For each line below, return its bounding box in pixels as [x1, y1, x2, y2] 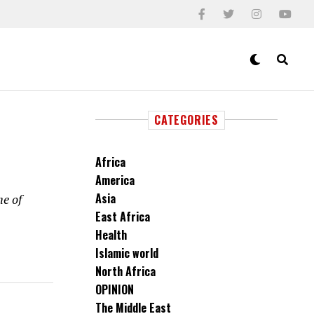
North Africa [95, 263, 156, 280]
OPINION [95, 281, 134, 298]
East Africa [95, 208, 150, 225]
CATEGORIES [154, 111, 219, 128]
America [95, 172, 135, 189]
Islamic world [95, 245, 158, 261]
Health [95, 226, 127, 243]
